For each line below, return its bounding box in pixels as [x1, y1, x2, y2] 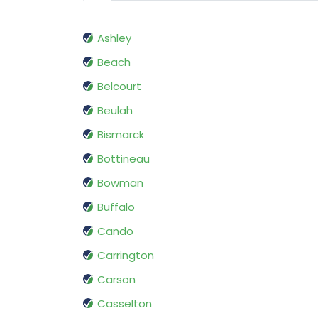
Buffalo [97, 199, 135, 215]
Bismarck [97, 127, 144, 143]
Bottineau [97, 151, 150, 167]
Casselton [97, 296, 152, 312]
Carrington [97, 248, 154, 263]
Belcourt [97, 79, 141, 94]
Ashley [97, 31, 131, 46]
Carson [97, 272, 136, 287]
